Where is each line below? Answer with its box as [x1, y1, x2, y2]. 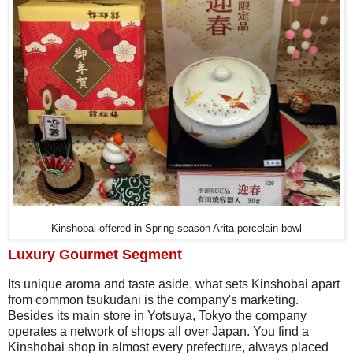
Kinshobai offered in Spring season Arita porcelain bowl [51, 223, 302, 235]
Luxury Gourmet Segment [8, 247, 182, 263]
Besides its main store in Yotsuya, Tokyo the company [8, 309, 307, 323]
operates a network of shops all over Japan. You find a [8, 325, 309, 339]
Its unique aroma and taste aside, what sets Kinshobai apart [8, 277, 340, 292]
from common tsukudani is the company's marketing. [8, 293, 299, 307]
